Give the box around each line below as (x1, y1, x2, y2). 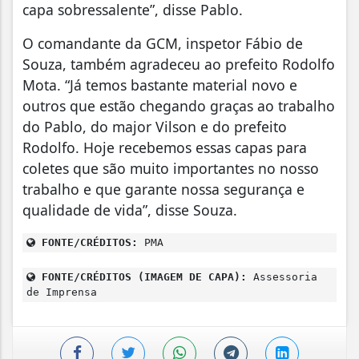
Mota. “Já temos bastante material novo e (22, 75, 297, 95)
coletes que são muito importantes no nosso (22, 159, 319, 179)
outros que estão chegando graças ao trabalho (22, 96, 335, 116)
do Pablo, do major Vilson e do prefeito (22, 117, 287, 137)
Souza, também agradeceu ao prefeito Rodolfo (22, 54, 335, 75)
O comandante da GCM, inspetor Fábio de (22, 34, 303, 54)
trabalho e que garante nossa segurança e (22, 179, 305, 200)
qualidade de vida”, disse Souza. (22, 200, 237, 220)
